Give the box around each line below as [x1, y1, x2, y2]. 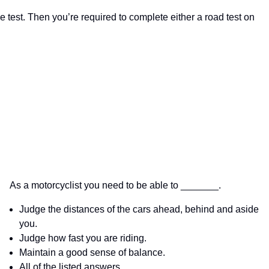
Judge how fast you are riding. [19, 233, 147, 244]
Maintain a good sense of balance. [19, 247, 165, 258]
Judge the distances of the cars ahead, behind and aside [19, 204, 259, 215]
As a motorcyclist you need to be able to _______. [10, 180, 221, 191]
